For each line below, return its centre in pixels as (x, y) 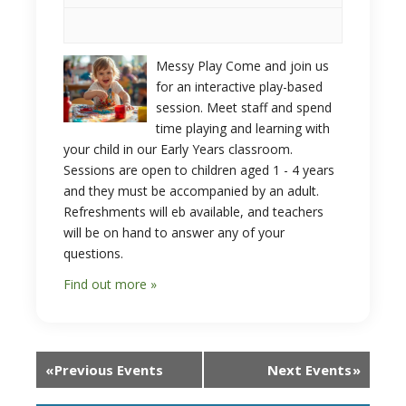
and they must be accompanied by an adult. (191, 191)
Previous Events (109, 370)
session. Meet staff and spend (243, 107)
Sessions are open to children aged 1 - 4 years (199, 170)
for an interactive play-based (239, 87)
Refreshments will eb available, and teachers (193, 212)
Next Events (309, 370)
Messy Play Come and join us (242, 66)
